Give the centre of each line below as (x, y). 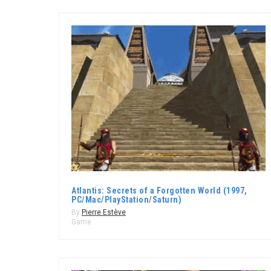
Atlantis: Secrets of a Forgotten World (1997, (159, 190)
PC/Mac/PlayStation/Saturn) (126, 199)
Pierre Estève (104, 212)
